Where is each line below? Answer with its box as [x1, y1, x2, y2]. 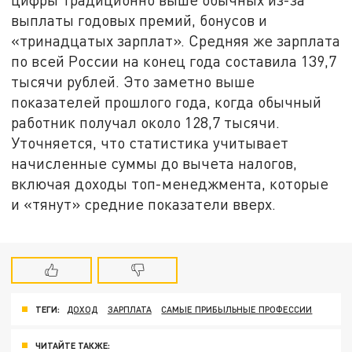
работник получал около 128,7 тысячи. [11, 112, 280, 131]
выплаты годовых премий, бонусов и [11, 10, 268, 29]
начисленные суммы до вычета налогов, [11, 153, 298, 172]
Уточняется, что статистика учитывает [11, 133, 289, 152]
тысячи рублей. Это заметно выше [11, 71, 255, 90]
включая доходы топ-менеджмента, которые [11, 174, 329, 192]
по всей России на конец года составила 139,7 [11, 51, 337, 70]
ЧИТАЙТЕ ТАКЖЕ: [35, 339, 110, 350]
